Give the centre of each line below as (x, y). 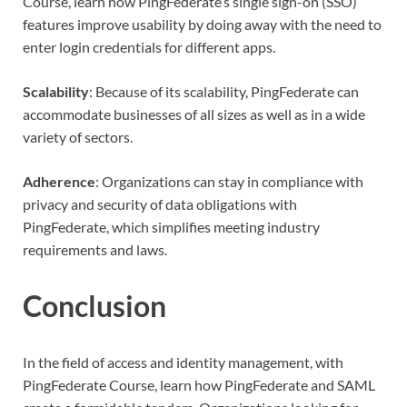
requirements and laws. (96, 250)
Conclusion (94, 306)
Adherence (59, 182)
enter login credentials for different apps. (149, 47)
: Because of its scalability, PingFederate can (224, 92)
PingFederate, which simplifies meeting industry (171, 227)
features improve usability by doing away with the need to (202, 25)
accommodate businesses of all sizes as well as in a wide (194, 114)
